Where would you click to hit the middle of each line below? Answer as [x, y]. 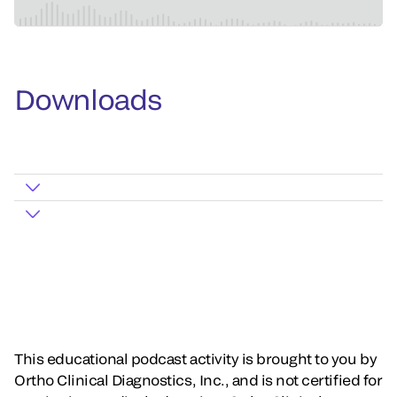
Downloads [88, 98]
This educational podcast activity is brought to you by [196, 358]
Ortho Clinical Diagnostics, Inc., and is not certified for [198, 379]
